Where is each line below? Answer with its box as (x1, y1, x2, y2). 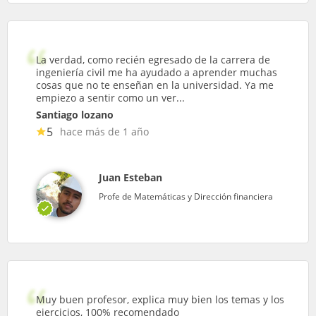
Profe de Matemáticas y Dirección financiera (99, 190, 273, 202)
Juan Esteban (99, 170, 162, 184)
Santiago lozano (36, 107, 114, 121)
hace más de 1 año (60, 124, 149, 138)
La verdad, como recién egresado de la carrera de (36, 52, 270, 66)
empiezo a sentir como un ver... (36, 90, 185, 104)
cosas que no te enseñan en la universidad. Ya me (36, 78, 274, 92)
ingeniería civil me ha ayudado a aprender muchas (36, 65, 277, 79)
